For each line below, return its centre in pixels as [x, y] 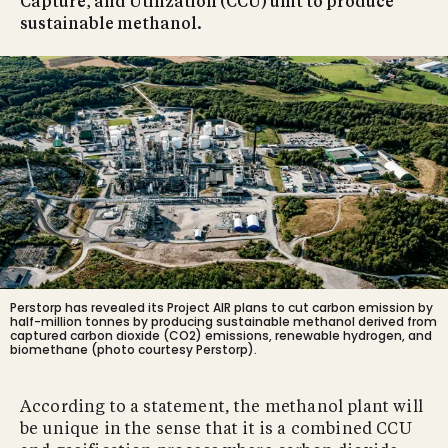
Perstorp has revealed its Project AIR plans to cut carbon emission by [221, 307]
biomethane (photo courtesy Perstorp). [133, 349]
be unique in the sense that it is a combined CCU [216, 429]
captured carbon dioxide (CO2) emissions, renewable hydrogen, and [221, 335]
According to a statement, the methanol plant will [221, 407]
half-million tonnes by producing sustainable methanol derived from [223, 321]
